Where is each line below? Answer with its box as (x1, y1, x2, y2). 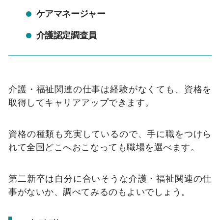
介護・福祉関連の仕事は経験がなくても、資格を (8, 83, 212, 95)
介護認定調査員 (36, 29, 97, 40)
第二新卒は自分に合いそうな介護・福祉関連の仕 (8, 172, 212, 184)
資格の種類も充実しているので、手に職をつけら (8, 128, 212, 139)
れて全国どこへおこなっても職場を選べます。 (8, 141, 200, 153)
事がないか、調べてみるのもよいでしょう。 (8, 186, 191, 197)
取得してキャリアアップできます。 (8, 97, 154, 108)
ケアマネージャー (36, 8, 106, 19)
